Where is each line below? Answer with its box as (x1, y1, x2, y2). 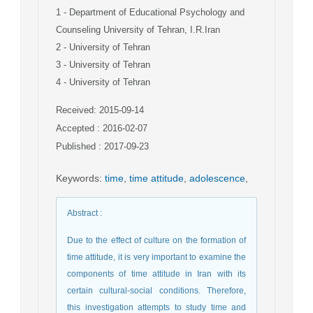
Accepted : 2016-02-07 (56, 123, 147, 134)
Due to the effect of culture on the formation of (67, 235, 246, 246)
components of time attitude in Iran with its (67, 269, 246, 279)
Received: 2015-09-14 (56, 105, 144, 116)
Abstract (67, 208, 98, 219)
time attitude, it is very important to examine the (67, 252, 246, 263)
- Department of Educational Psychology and (64, 7, 245, 18)
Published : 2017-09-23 (56, 141, 149, 152)
